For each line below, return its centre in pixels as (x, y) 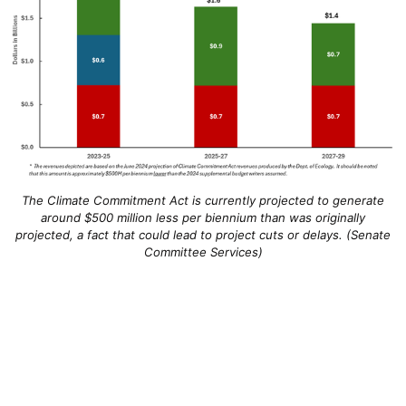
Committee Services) (203, 252)
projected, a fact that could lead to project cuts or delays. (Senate (203, 235)
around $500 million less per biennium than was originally (203, 218)
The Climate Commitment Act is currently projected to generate (203, 201)
